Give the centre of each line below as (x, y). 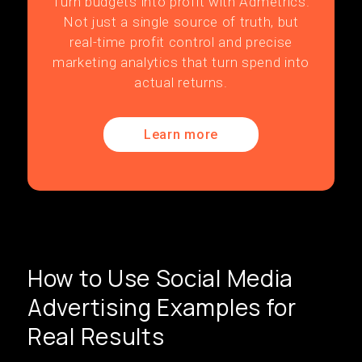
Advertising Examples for (162, 307)
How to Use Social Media (161, 278)
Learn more (181, 135)
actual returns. (181, 82)
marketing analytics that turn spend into (181, 62)
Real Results (96, 336)
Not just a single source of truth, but (181, 22)
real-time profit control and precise (181, 42)
